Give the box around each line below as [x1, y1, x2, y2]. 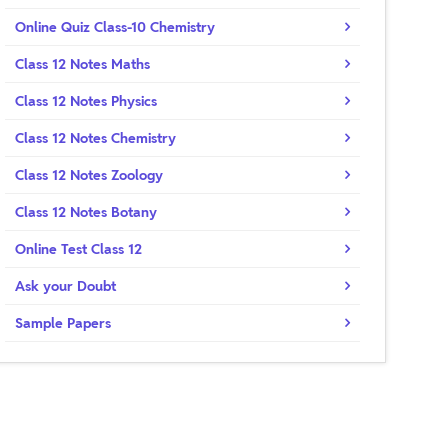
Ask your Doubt [15, 277, 117, 295]
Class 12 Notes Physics [15, 92, 158, 110]
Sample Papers [15, 314, 112, 332]
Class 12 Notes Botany [15, 203, 158, 221]
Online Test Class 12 [15, 240, 143, 258]
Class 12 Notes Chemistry [15, 129, 177, 147]
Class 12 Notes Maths [15, 55, 151, 73]
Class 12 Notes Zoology [15, 166, 164, 184]
